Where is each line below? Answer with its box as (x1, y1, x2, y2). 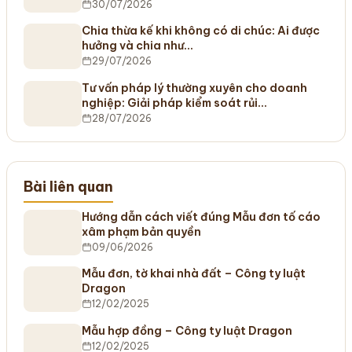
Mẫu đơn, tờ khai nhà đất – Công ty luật (81, 266, 306, 281)
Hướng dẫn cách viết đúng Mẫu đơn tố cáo (81, 209, 321, 224)
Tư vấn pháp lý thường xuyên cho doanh (81, 80, 307, 95)
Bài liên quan (23, 178, 113, 196)
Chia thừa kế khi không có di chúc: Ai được (81, 24, 320, 38)
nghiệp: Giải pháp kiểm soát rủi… (81, 95, 267, 110)
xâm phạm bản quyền (81, 224, 201, 239)
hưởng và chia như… (81, 38, 193, 53)
